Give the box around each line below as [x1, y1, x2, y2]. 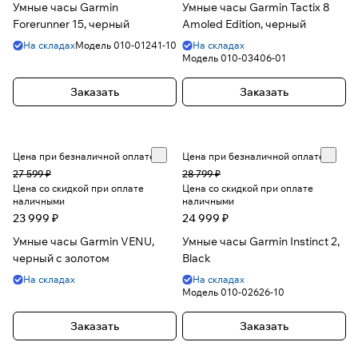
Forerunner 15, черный [13, 17, 129, 32]
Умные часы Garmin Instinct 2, [182, 234, 340, 249]
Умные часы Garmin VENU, [13, 234, 154, 249]
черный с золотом [13, 251, 109, 266]
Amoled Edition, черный [182, 17, 306, 32]
